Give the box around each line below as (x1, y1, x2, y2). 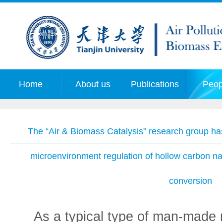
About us (75, 79, 111, 89)
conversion (169, 176, 213, 186)
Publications (131, 79, 179, 89)
